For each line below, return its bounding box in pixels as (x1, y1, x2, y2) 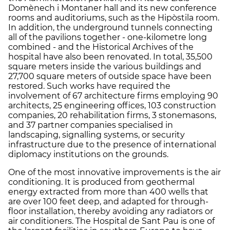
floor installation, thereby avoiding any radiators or (8, 206, 213, 216)
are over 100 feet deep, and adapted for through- (8, 196, 208, 206)
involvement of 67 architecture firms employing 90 (8, 90, 218, 101)
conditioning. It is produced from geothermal (8, 177, 195, 187)
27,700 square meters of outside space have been (8, 71, 212, 81)
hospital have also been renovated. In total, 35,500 (8, 51, 213, 62)
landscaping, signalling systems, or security (8, 129, 185, 140)
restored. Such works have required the (8, 81, 170, 91)
